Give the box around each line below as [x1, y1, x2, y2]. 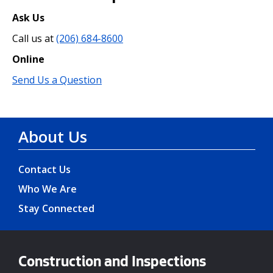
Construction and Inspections [18, 255, 206, 272]
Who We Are [18, 182, 77, 196]
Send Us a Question [12, 73, 102, 87]
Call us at [12, 31, 56, 45]
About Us [18, 126, 87, 148]
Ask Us [12, 10, 44, 24]
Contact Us [18, 163, 71, 177]
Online [12, 52, 44, 66]
